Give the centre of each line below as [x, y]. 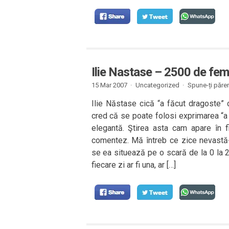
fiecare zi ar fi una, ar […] [133, 165]
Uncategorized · [159, 85]
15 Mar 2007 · [111, 85]
